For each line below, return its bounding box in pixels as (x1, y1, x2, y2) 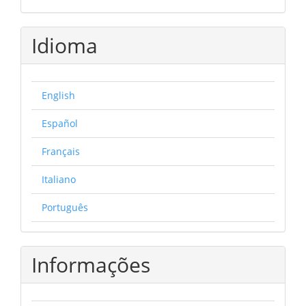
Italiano (42, 172, 76, 186)
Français (42, 144, 80, 158)
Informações (31, 250, 150, 279)
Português (42, 200, 88, 214)
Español (42, 116, 78, 130)
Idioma (31, 31, 98, 59)
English (42, 88, 75, 102)
